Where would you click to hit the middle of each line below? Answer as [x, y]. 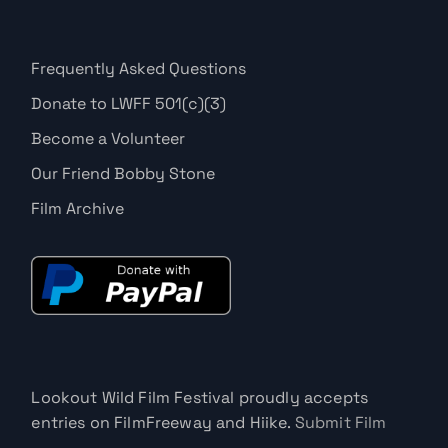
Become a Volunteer [108, 138]
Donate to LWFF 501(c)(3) [129, 103]
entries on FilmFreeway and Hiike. [163, 423]
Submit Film [340, 423]
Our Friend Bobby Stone [123, 173]
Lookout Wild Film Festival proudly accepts [200, 398]
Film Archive [78, 208]
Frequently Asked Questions [139, 68]
